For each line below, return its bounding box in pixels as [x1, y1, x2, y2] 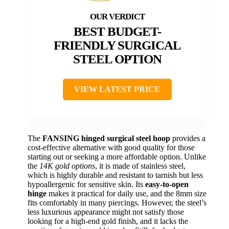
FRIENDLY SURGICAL [53, 38, 181, 52]
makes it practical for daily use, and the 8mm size [47, 189, 207, 198]
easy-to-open [145, 179, 189, 189]
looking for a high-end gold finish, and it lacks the [28, 216, 188, 225]
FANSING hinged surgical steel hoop [42, 133, 170, 143]
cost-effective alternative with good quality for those [28, 143, 195, 152]
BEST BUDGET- [73, 24, 161, 38]
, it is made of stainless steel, [95, 161, 186, 170]
